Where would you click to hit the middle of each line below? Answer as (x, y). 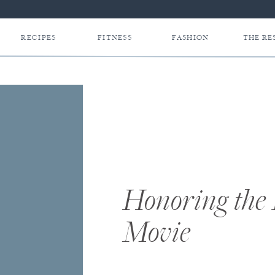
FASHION (191, 38)
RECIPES (39, 38)
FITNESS (115, 38)
